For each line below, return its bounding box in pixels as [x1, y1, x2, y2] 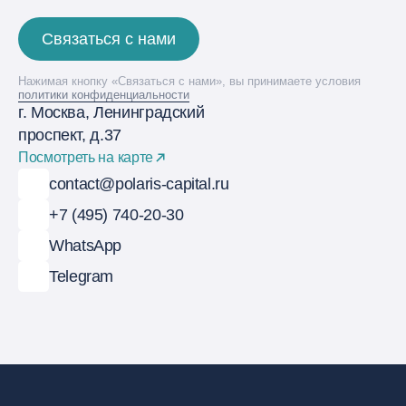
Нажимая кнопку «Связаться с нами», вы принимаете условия [18, 74, 361, 88]
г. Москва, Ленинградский [18, 103, 205, 121]
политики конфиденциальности [18, 88, 189, 101]
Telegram [49, 266, 114, 285]
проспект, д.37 [18, 126, 121, 144]
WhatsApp [49, 236, 122, 255]
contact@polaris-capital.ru [49, 174, 229, 193]
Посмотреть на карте [18, 150, 153, 165]
